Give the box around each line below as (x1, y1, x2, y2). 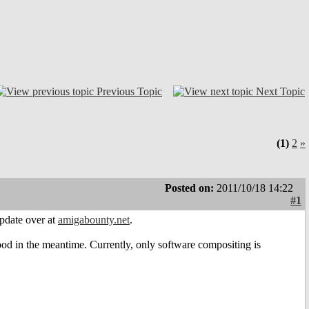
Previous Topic (97, 85, 162, 97)
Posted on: (165, 182, 217, 195)
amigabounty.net (58, 214, 130, 226)
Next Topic (256, 85, 305, 97)
